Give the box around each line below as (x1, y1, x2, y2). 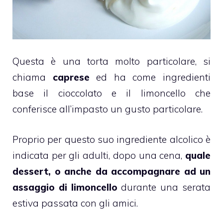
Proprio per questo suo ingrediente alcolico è (12, 133, 211, 145)
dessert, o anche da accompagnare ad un (12, 165, 211, 177)
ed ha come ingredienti (89, 71, 211, 83)
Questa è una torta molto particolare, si (12, 55, 211, 67)
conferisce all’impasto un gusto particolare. (12, 103, 203, 115)
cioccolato (58, 87, 102, 99)
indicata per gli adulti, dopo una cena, (12, 149, 185, 161)
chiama (12, 71, 53, 83)
